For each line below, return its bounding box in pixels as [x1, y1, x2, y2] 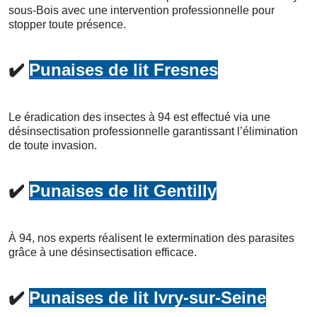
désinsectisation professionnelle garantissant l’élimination [8, 125, 298, 137]
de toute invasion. [8, 139, 97, 151]
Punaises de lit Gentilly [29, 180, 217, 200]
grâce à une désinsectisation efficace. [8, 246, 197, 258]
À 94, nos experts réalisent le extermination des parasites [8, 231, 294, 244]
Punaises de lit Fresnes [29, 59, 218, 79]
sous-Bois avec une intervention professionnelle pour [8, 4, 275, 16]
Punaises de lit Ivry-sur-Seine [29, 287, 266, 307]
